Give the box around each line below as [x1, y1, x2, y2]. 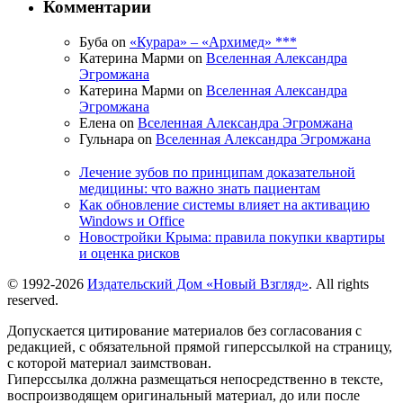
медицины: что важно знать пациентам [79, 180, 320, 196]
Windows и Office [79, 212, 184, 228]
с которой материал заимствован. [7, 354, 211, 371]
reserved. [7, 291, 58, 308]
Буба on [79, 34, 130, 50]
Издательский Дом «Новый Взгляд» [87, 275, 309, 291]
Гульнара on [79, 131, 156, 148]
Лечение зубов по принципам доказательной [79, 164, 355, 180]
